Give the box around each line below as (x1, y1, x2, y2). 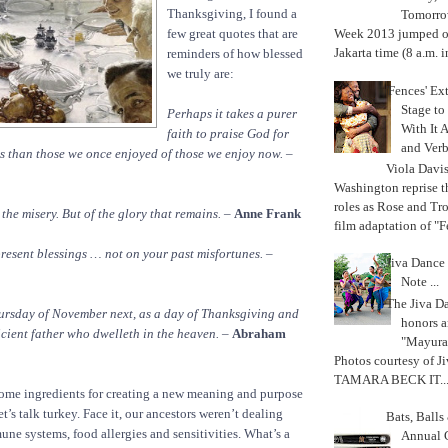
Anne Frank (234, 206, 301, 222)
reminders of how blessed (167, 46, 303, 62)
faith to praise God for (167, 126, 289, 142)
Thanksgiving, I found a (167, 6, 297, 22)
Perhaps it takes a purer (167, 106, 297, 122)
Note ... (401, 274, 440, 290)
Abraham (232, 326, 286, 342)
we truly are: (167, 66, 234, 82)
